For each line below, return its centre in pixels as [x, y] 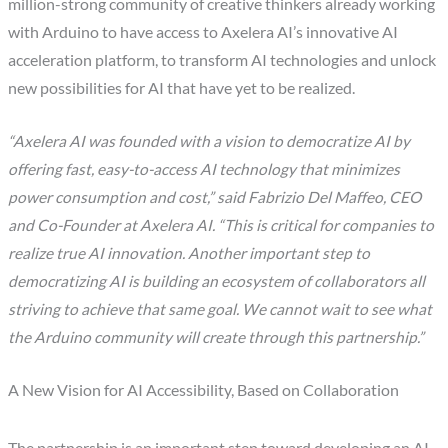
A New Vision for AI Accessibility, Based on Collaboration [204, 389]
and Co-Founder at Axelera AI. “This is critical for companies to [221, 225]
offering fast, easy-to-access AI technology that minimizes [204, 169]
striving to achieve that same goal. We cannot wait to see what [220, 309]
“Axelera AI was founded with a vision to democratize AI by [209, 141]
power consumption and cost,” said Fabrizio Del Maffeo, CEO [215, 197]
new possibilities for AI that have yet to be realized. [182, 88]
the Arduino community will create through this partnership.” [216, 337]
